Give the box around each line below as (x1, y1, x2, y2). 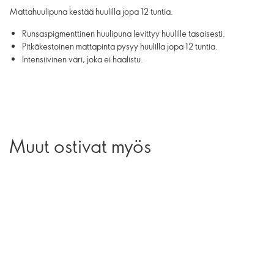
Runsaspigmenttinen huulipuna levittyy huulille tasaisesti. (22, 28, 225, 39)
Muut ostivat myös (9, 133, 151, 158)
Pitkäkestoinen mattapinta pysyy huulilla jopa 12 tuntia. (22, 40, 218, 52)
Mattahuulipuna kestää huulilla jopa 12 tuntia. (10, 6, 173, 17)
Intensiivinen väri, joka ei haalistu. (22, 53, 143, 65)
